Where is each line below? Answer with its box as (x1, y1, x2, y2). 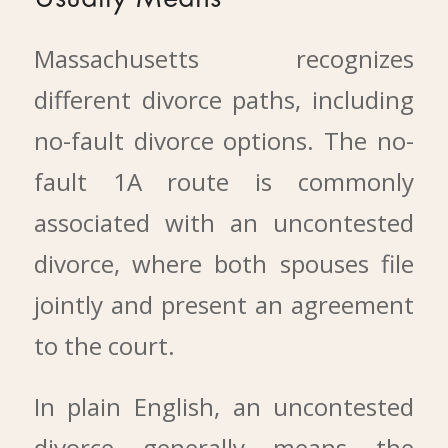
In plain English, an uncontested (33, 390, 415, 424)
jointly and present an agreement (33, 287, 415, 321)
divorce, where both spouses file (33, 246, 415, 280)
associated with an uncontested (33, 205, 415, 239)
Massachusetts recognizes (33, 41, 415, 75)
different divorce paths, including (33, 82, 415, 116)
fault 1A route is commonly (33, 164, 415, 198)
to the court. (33, 328, 175, 362)
